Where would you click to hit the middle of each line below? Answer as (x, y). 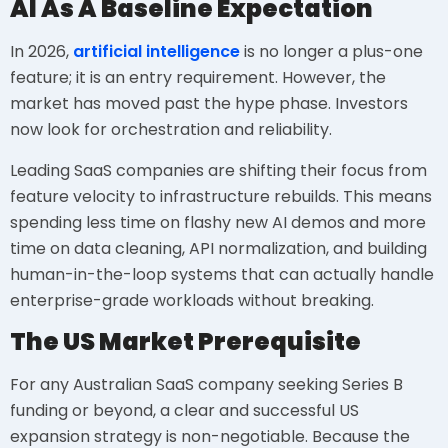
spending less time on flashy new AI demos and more (218, 222)
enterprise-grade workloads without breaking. (192, 300)
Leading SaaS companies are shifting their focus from (218, 170)
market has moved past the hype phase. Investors (209, 104)
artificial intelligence (156, 52)
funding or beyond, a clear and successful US (184, 411)
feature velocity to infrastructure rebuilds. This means (221, 196)
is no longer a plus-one (331, 52)
